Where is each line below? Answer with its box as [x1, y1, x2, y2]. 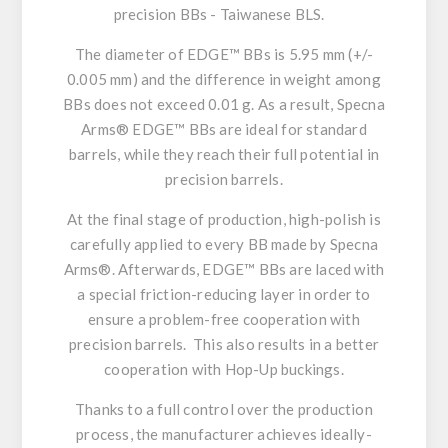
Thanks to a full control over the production [75, 400, 373, 418]
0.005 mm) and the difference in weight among [67, 70, 381, 88]
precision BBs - [113, 5, 220, 23]
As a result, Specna [254, 95, 385, 113]
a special [77, 285, 140, 303]
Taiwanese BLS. [219, 5, 328, 23]
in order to [298, 285, 371, 303]
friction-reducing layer [139, 285, 299, 303]
